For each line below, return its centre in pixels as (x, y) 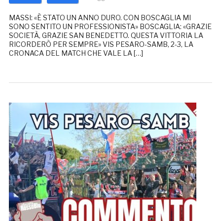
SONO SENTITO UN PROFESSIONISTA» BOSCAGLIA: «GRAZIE (110, 27)
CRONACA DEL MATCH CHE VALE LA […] (76, 53)
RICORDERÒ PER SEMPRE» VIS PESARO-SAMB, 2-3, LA (101, 44)
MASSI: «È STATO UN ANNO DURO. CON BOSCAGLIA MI (100, 18)
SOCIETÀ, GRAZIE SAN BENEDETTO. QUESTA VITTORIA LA (106, 36)
